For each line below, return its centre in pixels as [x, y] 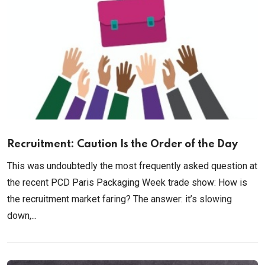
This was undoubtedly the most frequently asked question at [132, 166]
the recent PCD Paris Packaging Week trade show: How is [127, 183]
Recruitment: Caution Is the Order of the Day [122, 145]
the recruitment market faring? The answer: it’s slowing [119, 199]
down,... [22, 216]
